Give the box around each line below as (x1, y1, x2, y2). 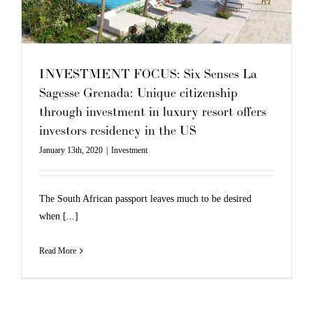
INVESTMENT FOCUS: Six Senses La (39, 66, 257, 82)
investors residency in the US (39, 123, 196, 138)
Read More (39, 245, 76, 256)
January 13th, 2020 (39, 145, 103, 155)
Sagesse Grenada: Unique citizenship (39, 85, 238, 101)
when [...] (39, 210, 78, 221)
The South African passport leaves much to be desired (39, 193, 252, 204)
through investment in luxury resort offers (39, 104, 266, 119)
